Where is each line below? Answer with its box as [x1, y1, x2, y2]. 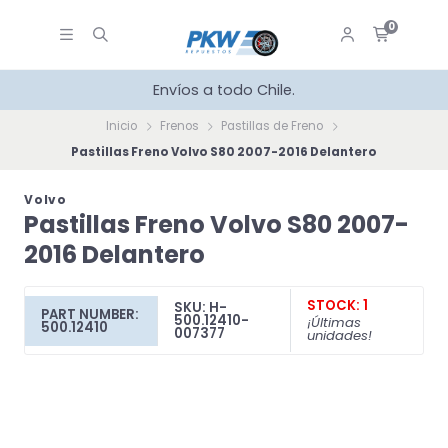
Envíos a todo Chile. [153, 80, 295, 101]
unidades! [306, 326, 372, 346]
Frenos [159, 118, 199, 135]
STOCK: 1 [306, 296, 368, 316]
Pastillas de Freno [221, 118, 324, 135]
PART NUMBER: [41, 304, 139, 324]
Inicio [106, 118, 138, 135]
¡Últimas [306, 313, 361, 333]
